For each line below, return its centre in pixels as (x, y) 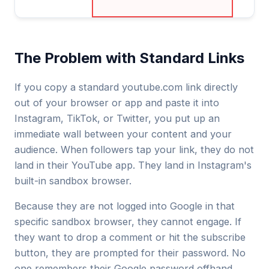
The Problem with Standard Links (129, 58)
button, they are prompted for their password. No (130, 253)
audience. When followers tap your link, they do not (134, 150)
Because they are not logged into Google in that (125, 206)
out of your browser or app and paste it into (117, 103)
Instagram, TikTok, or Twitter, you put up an (117, 118)
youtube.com (152, 87)
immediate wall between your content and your (123, 134)
